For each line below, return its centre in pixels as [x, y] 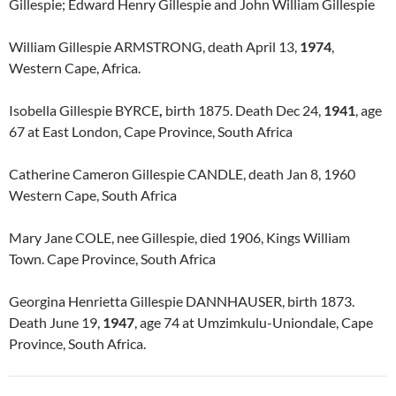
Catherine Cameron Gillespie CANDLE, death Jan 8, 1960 [182, 174]
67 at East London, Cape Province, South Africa [151, 131]
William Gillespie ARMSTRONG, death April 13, [154, 46]
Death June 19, [56, 322]
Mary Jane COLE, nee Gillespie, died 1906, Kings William [179, 237]
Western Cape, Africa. [75, 68]
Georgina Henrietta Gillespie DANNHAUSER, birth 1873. [182, 301]
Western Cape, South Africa [93, 195]
